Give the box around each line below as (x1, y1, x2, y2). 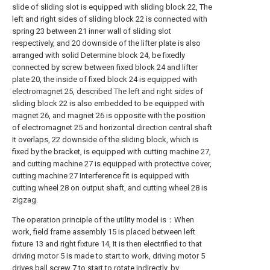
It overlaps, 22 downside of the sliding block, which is (12, 135, 198, 144)
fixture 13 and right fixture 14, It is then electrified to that (12, 239, 202, 248)
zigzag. (12, 195, 38, 204)
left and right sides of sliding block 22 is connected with (12, 14, 207, 24)
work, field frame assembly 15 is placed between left (12, 227, 195, 236)
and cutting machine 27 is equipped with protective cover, (12, 159, 212, 168)
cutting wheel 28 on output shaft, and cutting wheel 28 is (12, 183, 207, 192)
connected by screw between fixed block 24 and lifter (12, 63, 198, 72)
